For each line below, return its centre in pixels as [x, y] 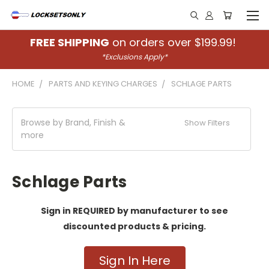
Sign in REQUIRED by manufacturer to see [134, 211]
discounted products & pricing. [134, 226]
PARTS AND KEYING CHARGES [103, 84]
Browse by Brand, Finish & [73, 122]
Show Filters [208, 123]
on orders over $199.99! [174, 42]
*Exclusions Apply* [134, 57]
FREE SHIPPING [70, 42]
